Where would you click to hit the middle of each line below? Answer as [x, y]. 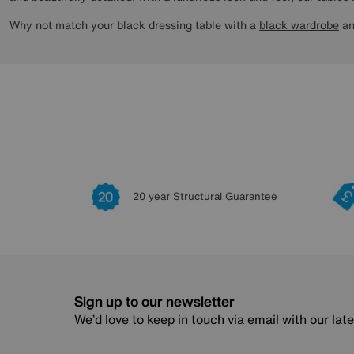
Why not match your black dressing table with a [134, 25]
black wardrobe [299, 25]
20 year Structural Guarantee [205, 197]
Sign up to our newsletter [154, 301]
